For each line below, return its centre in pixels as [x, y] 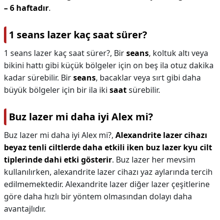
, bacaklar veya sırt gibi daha [148, 78]
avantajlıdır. [25, 209]
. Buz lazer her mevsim [154, 160]
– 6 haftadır [26, 8]
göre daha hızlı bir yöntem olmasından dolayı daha [98, 196]
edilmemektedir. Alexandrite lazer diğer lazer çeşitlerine [107, 184]
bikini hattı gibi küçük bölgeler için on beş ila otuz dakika [109, 65]
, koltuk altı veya [179, 53]
